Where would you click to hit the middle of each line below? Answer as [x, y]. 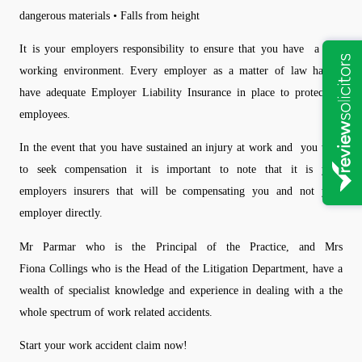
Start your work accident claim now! [103, 345]
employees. [45, 114]
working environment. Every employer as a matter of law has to [181, 70]
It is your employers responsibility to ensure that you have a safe [181, 48]
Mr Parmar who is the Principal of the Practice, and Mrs [181, 246]
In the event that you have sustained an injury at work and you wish [181, 147]
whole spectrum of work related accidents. [116, 311]
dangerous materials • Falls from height [109, 15]
